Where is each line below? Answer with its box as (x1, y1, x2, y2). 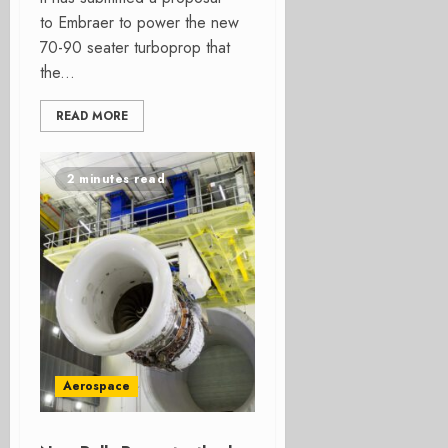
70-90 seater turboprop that (40, 36, 230, 59)
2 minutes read (67, 170, 165, 188)
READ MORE (56, 107, 128, 125)
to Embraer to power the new (40, 11, 239, 34)
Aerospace (63, 377, 130, 395)
